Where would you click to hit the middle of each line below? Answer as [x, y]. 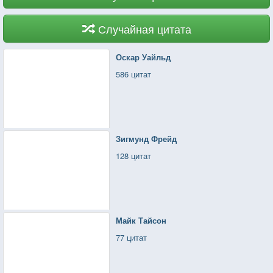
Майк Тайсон [141, 220]
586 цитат [134, 74]
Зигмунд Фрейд [147, 138]
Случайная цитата [144, 28]
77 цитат [132, 237]
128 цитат [134, 155]
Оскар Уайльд [144, 57]
